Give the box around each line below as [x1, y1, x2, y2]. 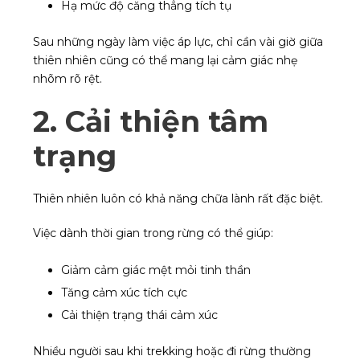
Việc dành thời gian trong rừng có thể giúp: [33, 226, 273, 241]
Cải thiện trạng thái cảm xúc [61, 308, 218, 323]
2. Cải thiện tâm [33, 104, 268, 140]
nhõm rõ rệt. [33, 72, 102, 87]
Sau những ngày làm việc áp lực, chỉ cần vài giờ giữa [33, 35, 323, 50]
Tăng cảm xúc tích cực [61, 285, 187, 301]
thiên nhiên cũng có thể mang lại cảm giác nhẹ [33, 53, 297, 68]
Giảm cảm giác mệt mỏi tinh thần [61, 263, 251, 278]
